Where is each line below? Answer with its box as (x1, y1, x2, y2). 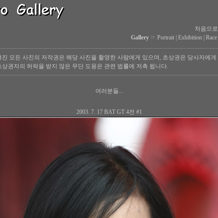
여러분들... (95, 88, 123, 94)
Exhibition (178, 34, 202, 41)
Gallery (130, 34, 149, 41)
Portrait (157, 34, 174, 41)
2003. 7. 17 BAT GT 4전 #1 (76, 109, 142, 115)
